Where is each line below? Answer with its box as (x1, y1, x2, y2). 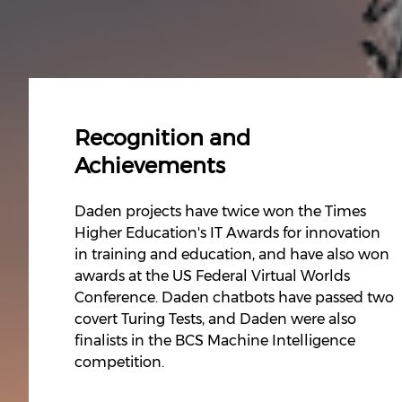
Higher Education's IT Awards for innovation (74, 224, 381, 242)
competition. (74, 354, 165, 371)
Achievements (74, 153, 226, 179)
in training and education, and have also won (74, 246, 390, 264)
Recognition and (74, 125, 251, 152)
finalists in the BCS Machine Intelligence (74, 332, 356, 350)
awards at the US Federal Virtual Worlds (74, 267, 351, 285)
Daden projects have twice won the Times (74, 203, 367, 221)
